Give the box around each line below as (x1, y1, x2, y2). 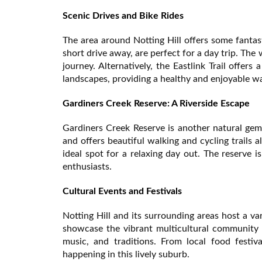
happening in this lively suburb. (63, 249, 189, 259)
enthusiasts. (63, 161, 112, 171)
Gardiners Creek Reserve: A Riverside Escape (63, 98, 250, 108)
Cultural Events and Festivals (63, 186, 182, 196)
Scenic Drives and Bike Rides (63, 11, 184, 20)
